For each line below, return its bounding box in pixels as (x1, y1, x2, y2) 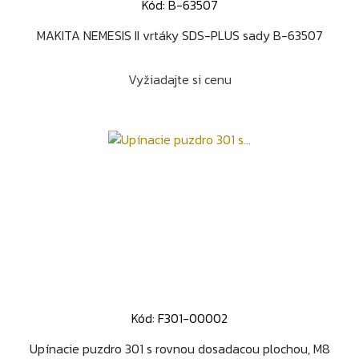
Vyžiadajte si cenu (127, 69, 232, 89)
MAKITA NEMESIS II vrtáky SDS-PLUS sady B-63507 (36, 25, 323, 45)
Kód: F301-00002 (131, 308, 228, 328)
